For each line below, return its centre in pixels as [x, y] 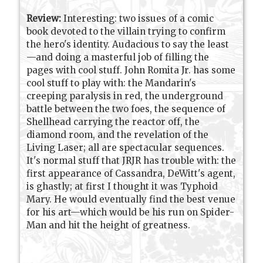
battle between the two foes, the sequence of [126, 109]
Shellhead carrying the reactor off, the [113, 122]
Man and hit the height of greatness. [109, 225]
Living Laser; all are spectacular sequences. [126, 147]
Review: [44, 18]
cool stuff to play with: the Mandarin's [112, 83]
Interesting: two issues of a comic [138, 18]
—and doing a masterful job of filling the [118, 57]
